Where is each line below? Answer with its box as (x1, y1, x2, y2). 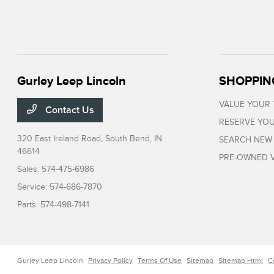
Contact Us (43, 105, 95, 115)
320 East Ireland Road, (17, 134, 106, 143)
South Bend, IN (105, 134, 163, 143)
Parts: (17, 200, 41, 209)
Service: (17, 182, 50, 191)
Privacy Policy (88, 256, 133, 265)
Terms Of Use (138, 256, 182, 265)
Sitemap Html (218, 256, 264, 265)
